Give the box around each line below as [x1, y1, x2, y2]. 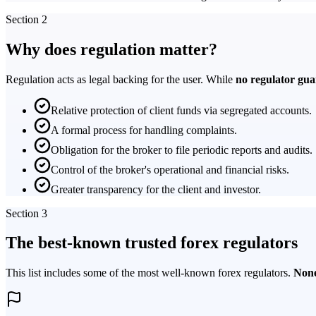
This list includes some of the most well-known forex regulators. [6, 267, 293, 279]
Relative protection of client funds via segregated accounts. [51, 104, 312, 116]
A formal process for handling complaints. [51, 123, 237, 136]
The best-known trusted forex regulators [6, 233, 298, 253]
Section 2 [6, 13, 47, 25]
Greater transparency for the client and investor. [51, 183, 261, 195]
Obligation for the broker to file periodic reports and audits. [51, 143, 312, 156]
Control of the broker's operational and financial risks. [51, 163, 289, 176]
